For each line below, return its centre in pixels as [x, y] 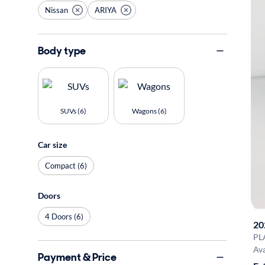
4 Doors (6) [64, 216]
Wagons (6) [149, 111]
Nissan [56, 10]
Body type [62, 51]
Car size [52, 145]
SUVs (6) [73, 111]
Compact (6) [66, 165]
